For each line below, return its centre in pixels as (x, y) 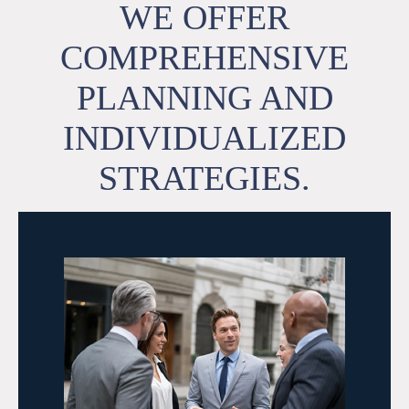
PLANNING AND (204, 98)
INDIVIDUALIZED (204, 138)
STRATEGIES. (204, 178)
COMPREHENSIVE (204, 58)
